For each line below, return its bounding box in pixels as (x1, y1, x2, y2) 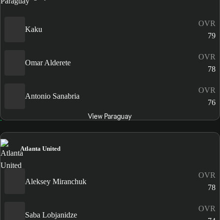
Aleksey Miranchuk (25, 177, 86, 186)
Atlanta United (20, 145, 60, 153)
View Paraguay (88, 111, 132, 121)
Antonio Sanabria (25, 92, 80, 101)
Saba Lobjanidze (25, 210, 77, 219)
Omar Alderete (25, 58, 71, 67)
